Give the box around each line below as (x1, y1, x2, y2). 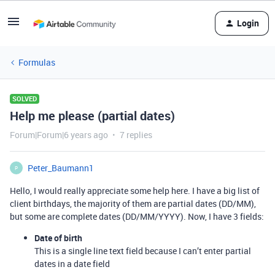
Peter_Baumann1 (28, 162, 94, 174)
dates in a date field (34, 258, 110, 269)
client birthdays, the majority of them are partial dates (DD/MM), (10, 198, 256, 209)
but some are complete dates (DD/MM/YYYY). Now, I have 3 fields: (10, 211, 264, 222)
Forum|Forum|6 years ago (10, 129, 108, 141)
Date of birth (34, 232, 82, 244)
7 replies (120, 129, 152, 141)
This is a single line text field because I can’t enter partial (34, 245, 251, 257)
